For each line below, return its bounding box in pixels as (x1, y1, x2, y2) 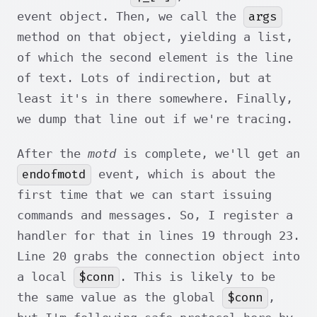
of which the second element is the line (17, 50, 293, 65)
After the (17, 146, 88, 161)
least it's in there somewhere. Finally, (17, 91, 293, 106)
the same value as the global (17, 290, 222, 305)
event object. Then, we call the (17, 9, 243, 24)
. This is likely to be (119, 270, 275, 284)
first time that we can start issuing (17, 188, 272, 202)
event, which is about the (91, 167, 275, 182)
